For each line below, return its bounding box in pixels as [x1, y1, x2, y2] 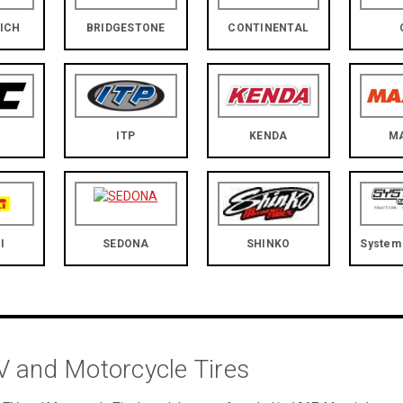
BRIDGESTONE [85, 22, 166, 34]
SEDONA [103, 237, 149, 250]
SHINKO [246, 237, 291, 250]
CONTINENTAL [228, 22, 309, 34]
